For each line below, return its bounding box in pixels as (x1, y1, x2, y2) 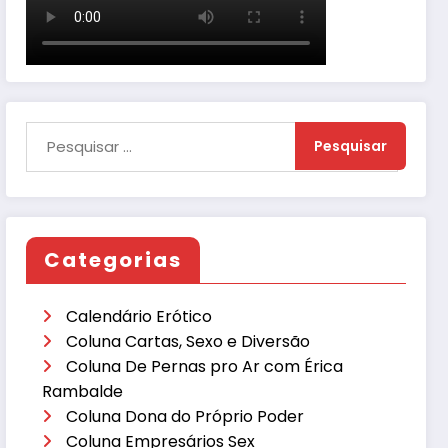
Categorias (44, 245, 183, 274)
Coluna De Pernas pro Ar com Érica (66, 354, 344, 378)
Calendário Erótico (66, 304, 213, 328)
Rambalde (42, 379, 124, 403)
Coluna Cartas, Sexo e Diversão (66, 329, 311, 353)
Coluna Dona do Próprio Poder (66, 404, 305, 428)
